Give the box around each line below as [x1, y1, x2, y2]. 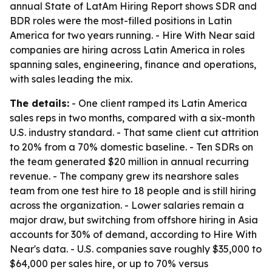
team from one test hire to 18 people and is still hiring [10, 185, 256, 197]
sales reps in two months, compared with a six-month [10, 112, 255, 124]
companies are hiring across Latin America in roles [10, 44, 245, 56]
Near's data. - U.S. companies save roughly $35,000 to [10, 243, 262, 255]
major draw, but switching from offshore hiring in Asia [10, 214, 258, 226]
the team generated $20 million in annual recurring [10, 155, 249, 168]
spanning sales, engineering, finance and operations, [10, 58, 256, 70]
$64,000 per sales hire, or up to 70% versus [10, 257, 208, 270]
